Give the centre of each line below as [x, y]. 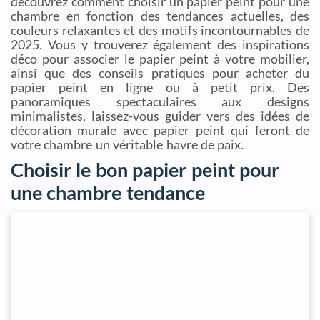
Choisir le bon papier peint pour [145, 169]
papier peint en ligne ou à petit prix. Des [160, 87]
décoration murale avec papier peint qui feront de [160, 130]
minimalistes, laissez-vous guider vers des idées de [160, 116]
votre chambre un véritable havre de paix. [127, 144]
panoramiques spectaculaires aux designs [160, 101]
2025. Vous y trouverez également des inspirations [160, 44]
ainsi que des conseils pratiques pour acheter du [160, 73]
